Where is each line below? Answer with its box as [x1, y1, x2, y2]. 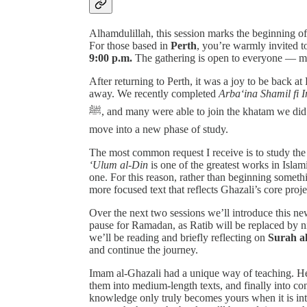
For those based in [89, 39, 171, 51]
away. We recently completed [89, 87, 219, 99]
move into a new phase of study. [89, 123, 228, 135]
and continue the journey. [89, 243, 198, 256]
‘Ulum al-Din [89, 158, 148, 171]
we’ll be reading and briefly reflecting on [89, 231, 268, 243]
